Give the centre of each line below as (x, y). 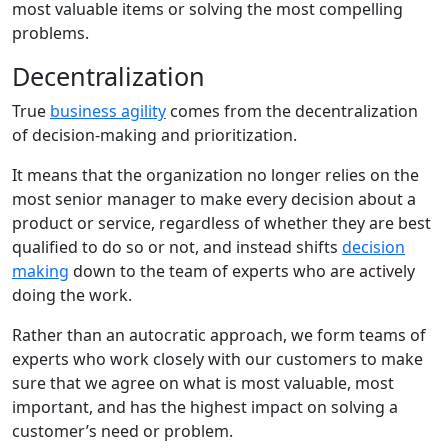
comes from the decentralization (292, 110)
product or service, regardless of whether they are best (221, 222)
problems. (50, 32)
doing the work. (72, 294)
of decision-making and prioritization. (154, 134)
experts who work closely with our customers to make (217, 358)
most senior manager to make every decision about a (214, 198)
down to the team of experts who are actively (242, 270)
